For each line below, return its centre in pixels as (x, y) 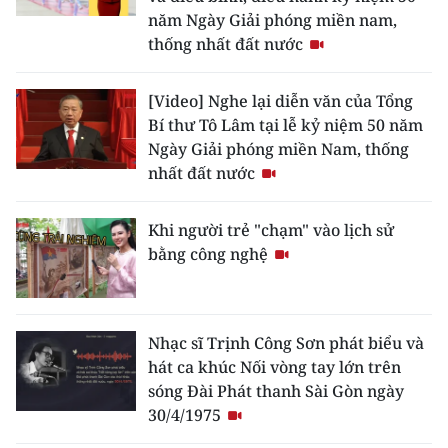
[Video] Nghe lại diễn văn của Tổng (280, 100)
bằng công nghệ (210, 253)
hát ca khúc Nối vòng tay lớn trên (274, 366)
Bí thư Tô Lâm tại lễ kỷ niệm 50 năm (285, 124)
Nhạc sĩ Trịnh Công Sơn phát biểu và (286, 342)
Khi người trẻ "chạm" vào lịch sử (271, 229)
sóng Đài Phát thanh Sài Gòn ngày (276, 390)
